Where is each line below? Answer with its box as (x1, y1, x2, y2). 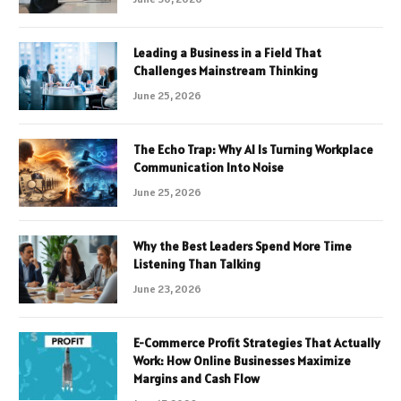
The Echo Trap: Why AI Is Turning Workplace (133, 141, 373, 158)
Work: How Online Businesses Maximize (133, 352, 351, 369)
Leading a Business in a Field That (133, 44, 321, 61)
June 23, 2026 (133, 281, 201, 295)
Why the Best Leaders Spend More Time (133, 237, 352, 254)
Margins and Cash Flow (133, 370, 260, 387)
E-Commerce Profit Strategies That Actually (133, 334, 380, 351)
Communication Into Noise (133, 158, 284, 175)
